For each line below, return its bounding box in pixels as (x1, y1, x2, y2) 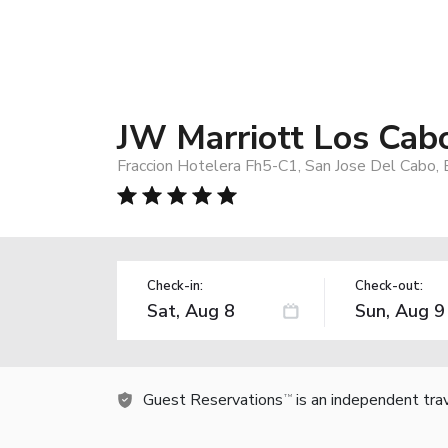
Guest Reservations (143, 388, 283, 411)
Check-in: (147, 276, 203, 295)
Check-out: (354, 276, 423, 295)
